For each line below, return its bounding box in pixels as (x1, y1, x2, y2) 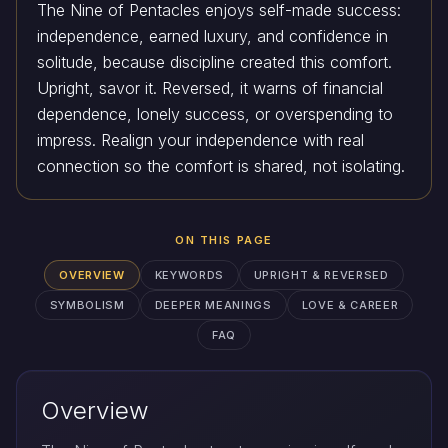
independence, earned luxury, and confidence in (37, 26, 388, 47)
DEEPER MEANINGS (154, 298, 272, 313)
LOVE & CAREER (301, 298, 399, 313)
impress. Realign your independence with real (37, 130, 364, 151)
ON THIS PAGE (175, 233, 273, 248)
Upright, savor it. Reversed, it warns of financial (37, 78, 383, 99)
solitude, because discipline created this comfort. (37, 52, 392, 73)
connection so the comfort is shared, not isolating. (37, 156, 405, 177)
